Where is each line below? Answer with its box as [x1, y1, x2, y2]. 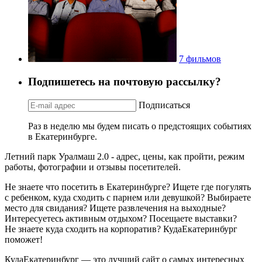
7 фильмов [179, 54, 221, 64]
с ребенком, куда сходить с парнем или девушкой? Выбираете [5, 192, 251, 202]
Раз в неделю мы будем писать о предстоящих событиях [28, 120, 251, 131]
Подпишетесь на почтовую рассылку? [28, 75, 221, 88]
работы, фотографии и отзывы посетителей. [5, 161, 181, 172]
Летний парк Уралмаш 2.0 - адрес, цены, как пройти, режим [5, 151, 244, 161]
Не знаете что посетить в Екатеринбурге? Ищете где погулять [5, 181, 251, 192]
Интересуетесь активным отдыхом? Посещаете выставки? [5, 213, 237, 223]
